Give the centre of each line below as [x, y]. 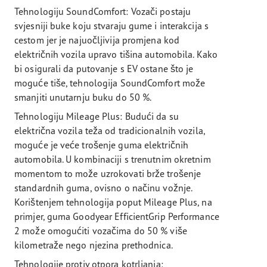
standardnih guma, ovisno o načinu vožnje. [103, 187]
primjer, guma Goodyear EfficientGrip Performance [117, 216]
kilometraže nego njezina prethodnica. [94, 245]
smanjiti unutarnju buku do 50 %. [83, 97]
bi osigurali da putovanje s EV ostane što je [104, 68]
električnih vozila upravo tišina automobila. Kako [116, 54]
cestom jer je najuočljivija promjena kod [97, 40]
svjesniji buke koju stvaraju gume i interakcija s [111, 25]
